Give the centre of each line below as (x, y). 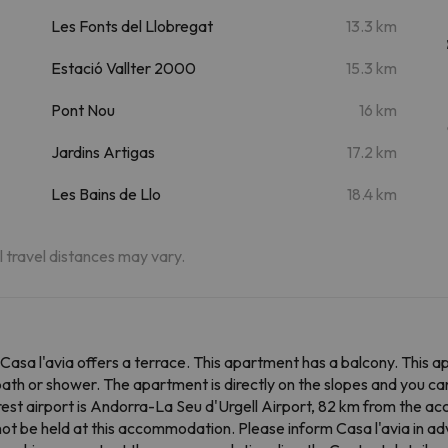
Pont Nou (82, 109)
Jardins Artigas (102, 151)
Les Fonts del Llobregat (131, 25)
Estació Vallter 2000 (123, 67)
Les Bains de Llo (105, 193)
